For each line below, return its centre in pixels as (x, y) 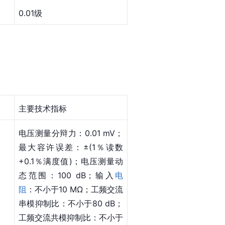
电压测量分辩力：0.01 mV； (71, 133)
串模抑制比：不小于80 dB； (71, 203)
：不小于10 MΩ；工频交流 (75, 189)
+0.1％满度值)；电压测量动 (71, 161)
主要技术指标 (43, 108)
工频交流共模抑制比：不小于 (71, 217)
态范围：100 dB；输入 (67, 175)
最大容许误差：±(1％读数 (71, 147)
